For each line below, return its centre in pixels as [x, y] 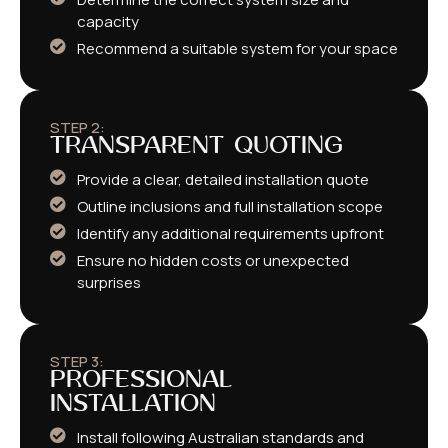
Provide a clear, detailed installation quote [223, 180]
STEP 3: [77, 362]
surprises [109, 283]
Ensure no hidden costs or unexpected [213, 261]
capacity [108, 22]
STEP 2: [77, 128]
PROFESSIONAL [141, 381]
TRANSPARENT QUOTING [196, 147]
